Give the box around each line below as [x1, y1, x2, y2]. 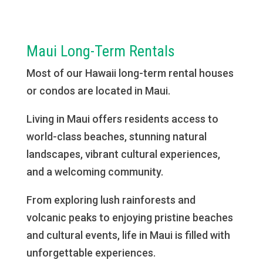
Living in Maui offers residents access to [26, 113, 218, 125]
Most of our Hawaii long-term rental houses [26, 67, 234, 79]
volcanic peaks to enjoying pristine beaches [26, 211, 233, 224]
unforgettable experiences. [26, 247, 156, 259]
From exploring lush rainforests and [26, 194, 195, 206]
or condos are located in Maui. [26, 85, 170, 97]
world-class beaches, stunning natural [26, 130, 207, 143]
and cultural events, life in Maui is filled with [26, 229, 230, 241]
